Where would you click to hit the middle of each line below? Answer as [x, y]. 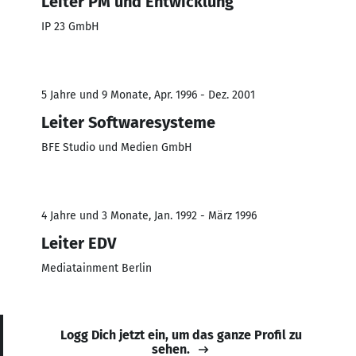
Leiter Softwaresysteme [128, 122]
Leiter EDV [79, 243]
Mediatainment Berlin [97, 268]
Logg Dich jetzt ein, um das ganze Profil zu [181, 335]
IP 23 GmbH [70, 26]
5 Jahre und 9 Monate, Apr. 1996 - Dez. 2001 [148, 95]
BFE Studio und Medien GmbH [117, 147]
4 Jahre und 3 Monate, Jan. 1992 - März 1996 [149, 215]
